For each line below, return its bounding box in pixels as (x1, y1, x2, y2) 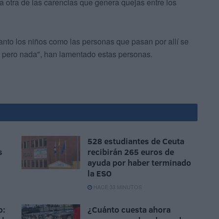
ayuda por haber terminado (88, 157, 191, 169)
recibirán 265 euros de (88, 146, 174, 158)
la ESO (88, 168, 111, 179)
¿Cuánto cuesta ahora (88, 204, 171, 216)
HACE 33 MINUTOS (92, 183, 142, 191)
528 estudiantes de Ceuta (88, 135, 184, 147)
